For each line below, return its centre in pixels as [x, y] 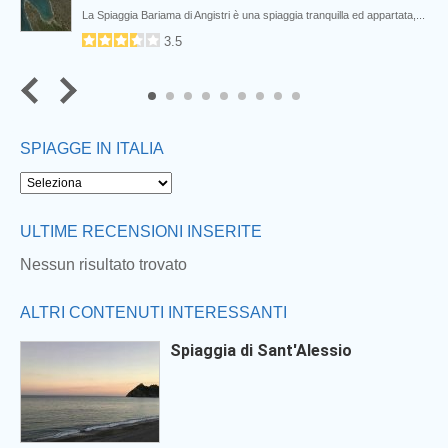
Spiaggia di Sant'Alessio [261, 350]
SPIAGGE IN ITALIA [92, 148]
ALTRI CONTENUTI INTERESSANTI [153, 312]
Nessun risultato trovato [103, 264]
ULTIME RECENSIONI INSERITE [141, 231]
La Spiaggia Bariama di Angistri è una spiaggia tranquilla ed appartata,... [253, 15]
